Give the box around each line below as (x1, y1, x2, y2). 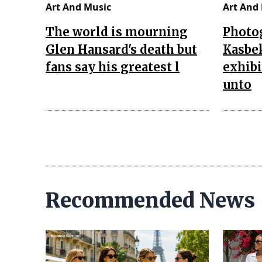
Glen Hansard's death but (46, 42, 197, 57)
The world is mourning (46, 24, 188, 39)
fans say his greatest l (46, 59, 180, 74)
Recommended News (46, 188, 255, 213)
